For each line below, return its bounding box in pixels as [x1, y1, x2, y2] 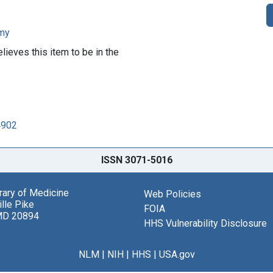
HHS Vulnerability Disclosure [144, 217, 267, 229]
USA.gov [158, 248, 195, 260]
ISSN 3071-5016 [101, 154, 172, 166]
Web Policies [144, 188, 201, 200]
